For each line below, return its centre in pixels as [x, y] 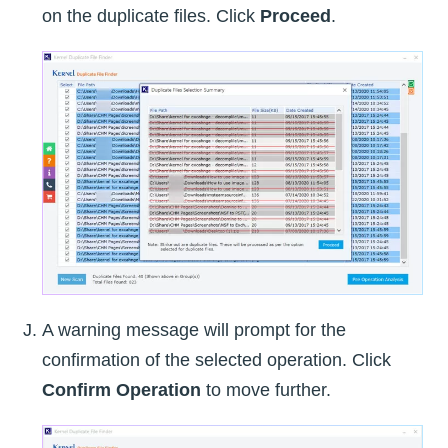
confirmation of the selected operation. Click [216, 359]
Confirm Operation [121, 389]
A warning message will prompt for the [194, 329]
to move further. [266, 389]
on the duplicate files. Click [151, 16]
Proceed [295, 16]
